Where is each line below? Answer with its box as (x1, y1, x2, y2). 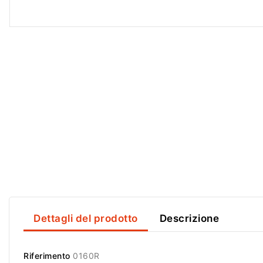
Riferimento (23, 251, 70, 261)
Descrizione (159, 212, 220, 224)
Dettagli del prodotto (33, 212, 138, 224)
